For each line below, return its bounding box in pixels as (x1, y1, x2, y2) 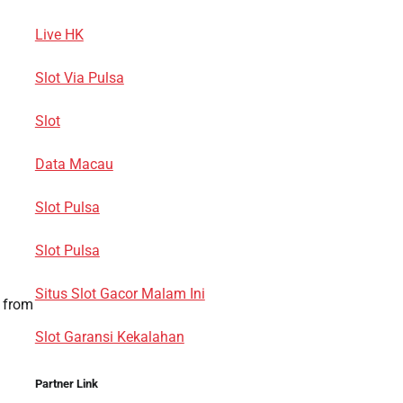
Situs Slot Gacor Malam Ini (34, 284, 205, 302)
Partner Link (34, 376, 98, 390)
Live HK (34, 25, 84, 43)
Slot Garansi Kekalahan (34, 327, 184, 345)
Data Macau (34, 155, 113, 173)
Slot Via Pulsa (34, 68, 124, 86)
